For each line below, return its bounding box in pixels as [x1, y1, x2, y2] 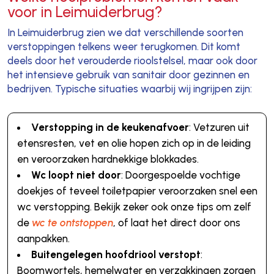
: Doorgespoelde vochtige [120, 168, 240, 181]
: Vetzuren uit [188, 120, 250, 133]
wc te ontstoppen [31, 216, 113, 229]
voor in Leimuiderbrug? [7, 2, 163, 21]
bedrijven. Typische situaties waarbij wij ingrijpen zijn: [7, 82, 252, 95]
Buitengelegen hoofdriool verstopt [31, 248, 201, 261]
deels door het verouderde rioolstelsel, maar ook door [7, 54, 257, 67]
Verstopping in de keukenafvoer [31, 120, 189, 133]
